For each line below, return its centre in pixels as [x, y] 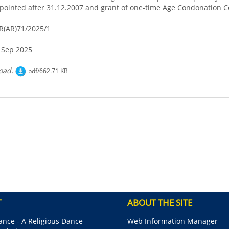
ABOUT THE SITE [160, 203]
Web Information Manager [173, 221]
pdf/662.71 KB [48, 71]
